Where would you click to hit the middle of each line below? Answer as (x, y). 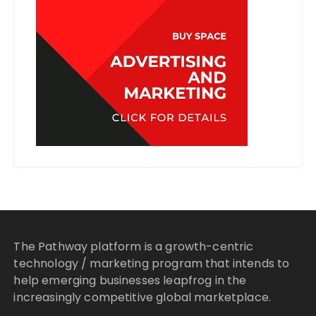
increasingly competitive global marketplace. (142, 298)
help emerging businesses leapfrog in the (130, 281)
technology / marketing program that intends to (152, 264)
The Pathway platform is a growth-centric (134, 247)
